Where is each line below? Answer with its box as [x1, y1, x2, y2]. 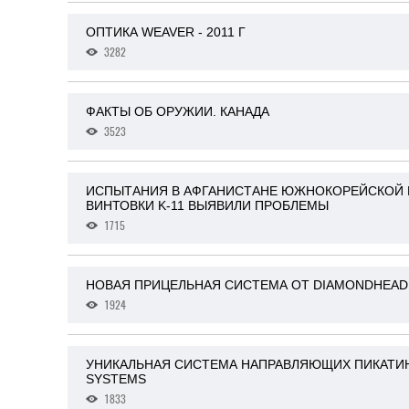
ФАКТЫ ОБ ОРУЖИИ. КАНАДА [86, 104, 269, 119]
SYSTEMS [86, 372, 146, 386]
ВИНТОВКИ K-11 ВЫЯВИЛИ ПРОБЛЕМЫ [86, 198, 329, 213]
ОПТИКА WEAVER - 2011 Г [86, 25, 246, 39]
